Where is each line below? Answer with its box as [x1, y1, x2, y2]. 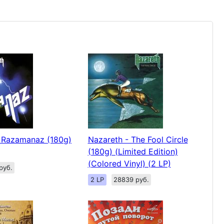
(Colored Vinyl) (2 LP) [87, 158, 171, 168]
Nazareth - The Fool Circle [87, 134, 188, 144]
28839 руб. [113, 175, 149, 183]
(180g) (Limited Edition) [87, 146, 178, 156]
